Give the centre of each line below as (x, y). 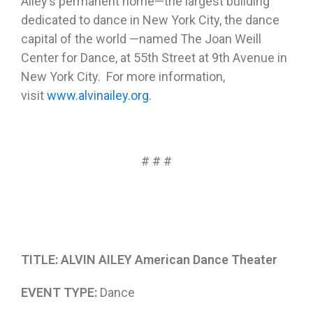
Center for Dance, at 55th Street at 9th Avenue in (154, 58)
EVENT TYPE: (59, 293)
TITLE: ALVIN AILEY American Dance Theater (149, 260)
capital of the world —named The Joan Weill (141, 39)
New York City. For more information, (123, 77)
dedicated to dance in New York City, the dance (150, 20)
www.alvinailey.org (98, 96)
